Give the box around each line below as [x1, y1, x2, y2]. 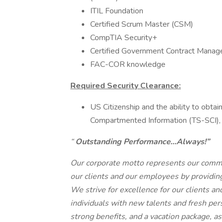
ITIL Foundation [90, 5, 143, 16]
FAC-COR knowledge [90, 59, 166, 70]
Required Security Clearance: [70, 80, 181, 91]
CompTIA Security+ [90, 32, 157, 43]
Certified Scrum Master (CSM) [90, 19, 193, 30]
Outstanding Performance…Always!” [73, 136, 210, 147]
